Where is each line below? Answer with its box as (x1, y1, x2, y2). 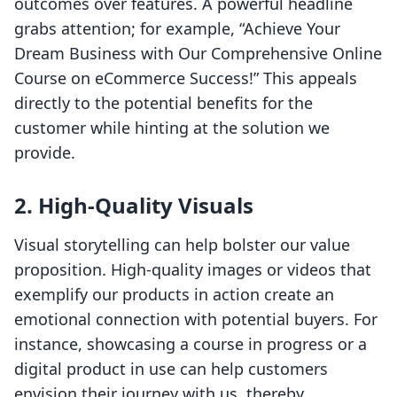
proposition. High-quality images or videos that (14, 259, 371, 281)
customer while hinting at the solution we (14, 117, 330, 139)
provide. (14, 142, 75, 164)
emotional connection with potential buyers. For (14, 308, 378, 331)
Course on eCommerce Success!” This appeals (14, 67, 357, 90)
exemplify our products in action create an (14, 284, 334, 306)
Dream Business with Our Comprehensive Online (14, 43, 382, 65)
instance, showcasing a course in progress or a (14, 333, 367, 355)
